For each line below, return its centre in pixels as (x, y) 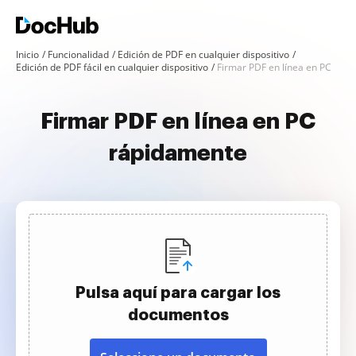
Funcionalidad (78, 54)
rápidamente (178, 153)
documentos (178, 315)
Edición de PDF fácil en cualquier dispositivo (112, 67)
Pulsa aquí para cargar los (178, 292)
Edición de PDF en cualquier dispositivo (203, 54)
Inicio (27, 54)
